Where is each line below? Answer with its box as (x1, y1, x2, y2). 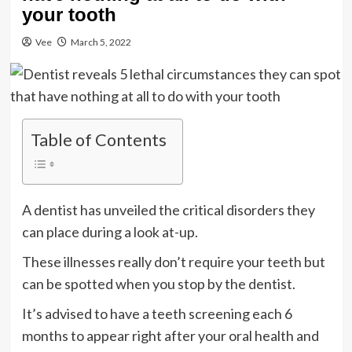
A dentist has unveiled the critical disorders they (21, 200, 315, 218)
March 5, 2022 (70, 35, 131, 48)
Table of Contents (30, 129, 167, 150)
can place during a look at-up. (21, 222, 198, 240)
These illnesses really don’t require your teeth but (21, 252, 325, 270)
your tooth (21, 3, 116, 25)
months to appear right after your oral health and (21, 326, 319, 344)
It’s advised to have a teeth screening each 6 (21, 304, 292, 322)
